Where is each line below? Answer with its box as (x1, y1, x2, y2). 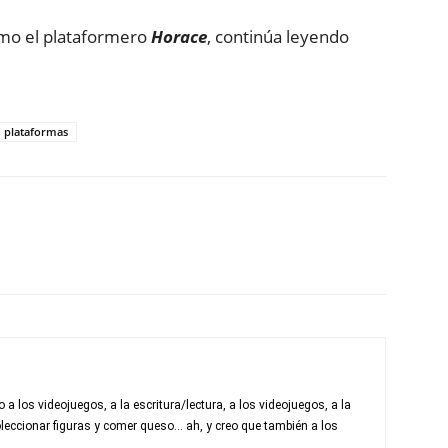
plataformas (4, 124, 68, 139)
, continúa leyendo (207, 25, 349, 48)
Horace (151, 25, 207, 48)
